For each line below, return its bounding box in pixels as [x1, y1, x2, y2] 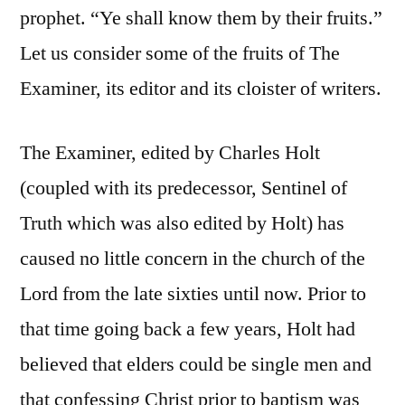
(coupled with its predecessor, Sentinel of [20, 175, 347, 202]
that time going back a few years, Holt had [20, 316, 355, 343]
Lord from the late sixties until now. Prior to [20, 281, 366, 307]
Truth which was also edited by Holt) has [20, 211, 344, 237]
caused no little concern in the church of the [20, 246, 365, 272]
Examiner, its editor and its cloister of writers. [20, 76, 381, 102]
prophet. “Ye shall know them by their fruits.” [20, 5, 382, 32]
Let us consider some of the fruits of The [20, 41, 340, 67]
